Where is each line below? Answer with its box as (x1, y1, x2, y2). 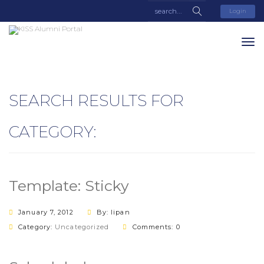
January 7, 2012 (18, 208, 74, 216)
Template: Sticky (9, 177, 129, 194)
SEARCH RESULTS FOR (9, 91, 184, 110)
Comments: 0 (132, 223, 180, 231)
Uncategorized (55, 223, 110, 231)
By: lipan (96, 208, 130, 216)
